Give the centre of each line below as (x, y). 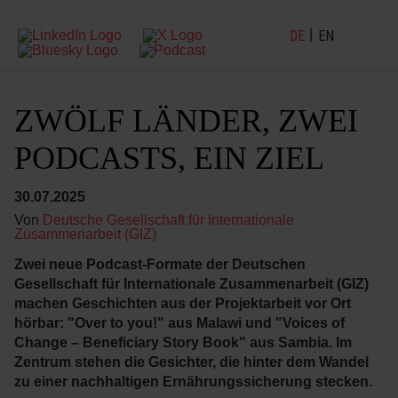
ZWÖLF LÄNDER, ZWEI (186, 121)
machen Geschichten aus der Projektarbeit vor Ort (183, 303)
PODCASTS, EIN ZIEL (172, 158)
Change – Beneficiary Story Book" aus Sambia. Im (183, 342)
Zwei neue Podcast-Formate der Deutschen (160, 264)
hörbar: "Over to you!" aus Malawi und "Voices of (179, 323)
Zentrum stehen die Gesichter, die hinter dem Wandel (191, 362)
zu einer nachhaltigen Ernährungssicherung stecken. (193, 382)
